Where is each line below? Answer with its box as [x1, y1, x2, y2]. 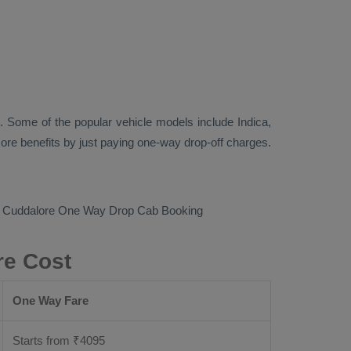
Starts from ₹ [13, 334, 80, 347]
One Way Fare [13, 294, 89, 307]
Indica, [237, 115, 272, 128]
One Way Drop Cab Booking [58, 204, 203, 217]
